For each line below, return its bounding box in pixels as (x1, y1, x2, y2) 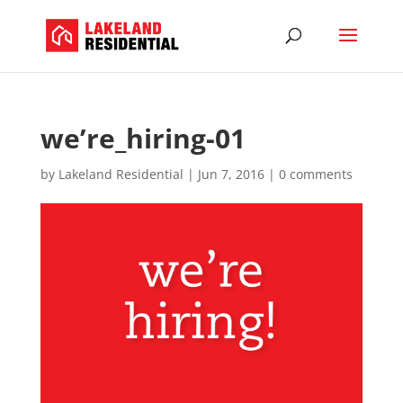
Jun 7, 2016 (197, 166, 264, 183)
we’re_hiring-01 (40, 120, 246, 157)
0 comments (278, 166, 353, 183)
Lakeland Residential (58, 166, 184, 183)
